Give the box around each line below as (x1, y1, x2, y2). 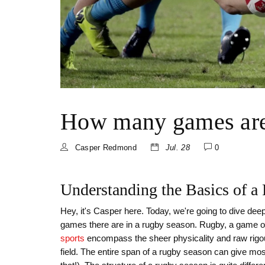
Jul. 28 (163, 143, 190, 152)
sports (60, 233, 85, 243)
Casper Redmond (72, 143, 137, 152)
